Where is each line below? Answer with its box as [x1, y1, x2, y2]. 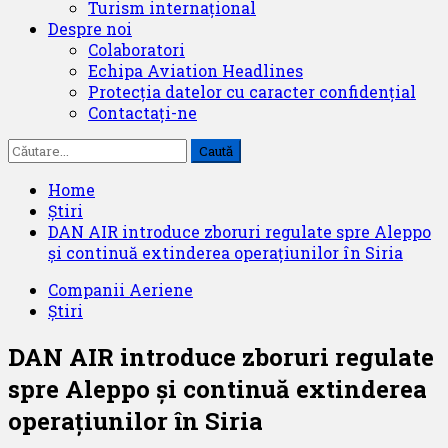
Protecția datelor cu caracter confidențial [88, 81, 416, 102]
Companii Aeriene [48, 279, 193, 300]
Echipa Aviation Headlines [88, 60, 303, 81]
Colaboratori [88, 39, 185, 60]
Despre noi [48, 18, 132, 39]
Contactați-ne [88, 102, 197, 123]
